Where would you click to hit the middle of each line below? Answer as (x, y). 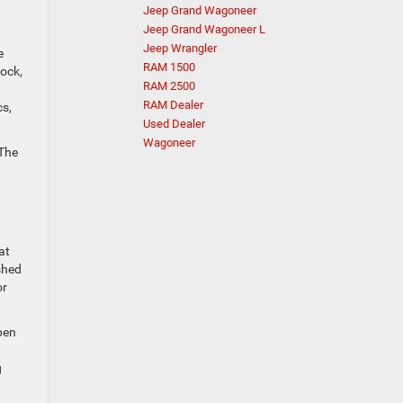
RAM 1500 (169, 67)
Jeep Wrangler (180, 48)
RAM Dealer (173, 105)
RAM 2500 (169, 86)
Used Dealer (174, 124)
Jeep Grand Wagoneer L (204, 29)
